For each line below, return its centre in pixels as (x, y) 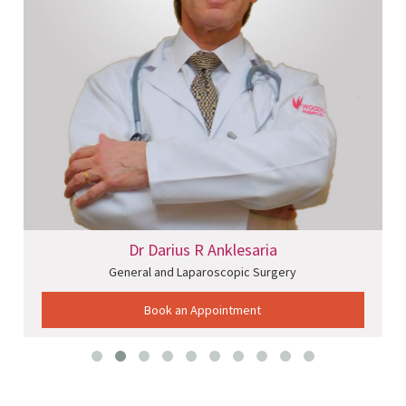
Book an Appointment (203, 309)
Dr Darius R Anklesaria (203, 249)
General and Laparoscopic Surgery (203, 271)
